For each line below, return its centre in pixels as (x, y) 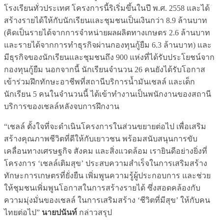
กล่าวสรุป (95, 212)
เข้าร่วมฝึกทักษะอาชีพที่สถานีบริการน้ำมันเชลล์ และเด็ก (99, 82)
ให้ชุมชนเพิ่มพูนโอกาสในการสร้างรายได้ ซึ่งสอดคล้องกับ (102, 188)
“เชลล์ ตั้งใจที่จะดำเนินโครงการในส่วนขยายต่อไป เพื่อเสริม (105, 126)
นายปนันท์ (59, 212)
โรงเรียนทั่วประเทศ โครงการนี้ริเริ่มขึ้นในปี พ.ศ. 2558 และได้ (107, 8)
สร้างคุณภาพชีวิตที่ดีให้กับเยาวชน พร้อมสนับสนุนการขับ (101, 138)
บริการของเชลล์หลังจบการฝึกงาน (62, 106)
